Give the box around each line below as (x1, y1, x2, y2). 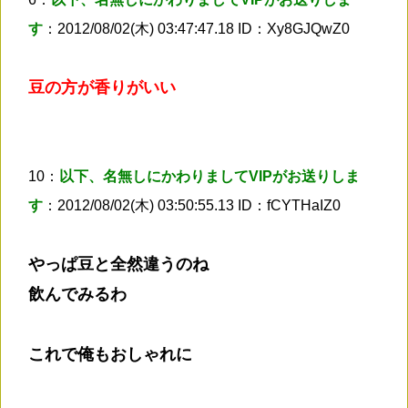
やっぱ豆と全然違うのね (28, 254, 209, 273)
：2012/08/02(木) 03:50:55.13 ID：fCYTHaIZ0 (43, 197, 341, 213)
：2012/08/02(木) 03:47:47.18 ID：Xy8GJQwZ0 (43, 20, 350, 36)
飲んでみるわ (28, 284, 127, 303)
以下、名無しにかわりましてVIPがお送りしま (59, 168, 360, 184)
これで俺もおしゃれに (28, 344, 192, 363)
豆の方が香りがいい (28, 77, 176, 97)
